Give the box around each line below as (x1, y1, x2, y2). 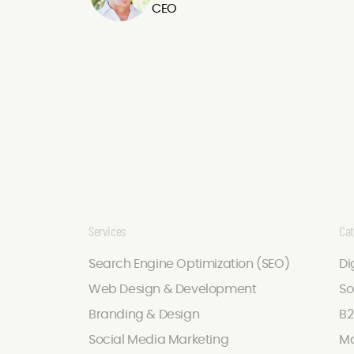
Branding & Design (88, 308, 200, 322)
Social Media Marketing (88, 333, 229, 347)
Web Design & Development (88, 283, 257, 296)
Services (88, 222, 126, 240)
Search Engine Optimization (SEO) (88, 258, 290, 271)
